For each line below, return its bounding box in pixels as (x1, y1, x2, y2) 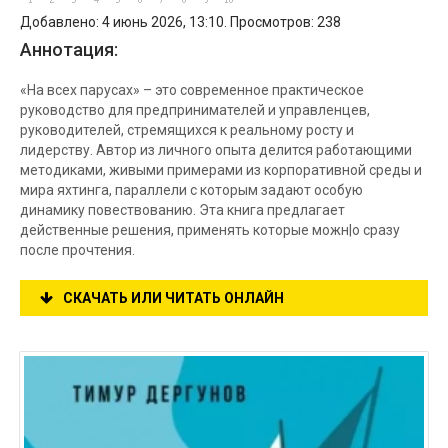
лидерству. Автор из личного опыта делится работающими (20, 142, 412, 158)
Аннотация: (20, 39, 118, 60)
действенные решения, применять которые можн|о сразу (20, 222, 400, 238)
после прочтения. (20, 242, 135, 258)
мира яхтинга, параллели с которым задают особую (20, 182, 363, 198)
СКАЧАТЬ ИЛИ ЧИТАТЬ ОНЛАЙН (63, 290, 284, 306)
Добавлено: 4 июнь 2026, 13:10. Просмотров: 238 (20, 14, 341, 30)
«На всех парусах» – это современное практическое (20, 82, 364, 98)
